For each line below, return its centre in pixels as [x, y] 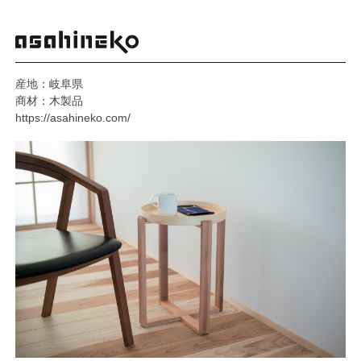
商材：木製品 [50, 100]
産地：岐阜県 [50, 83]
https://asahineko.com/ [73, 117]
